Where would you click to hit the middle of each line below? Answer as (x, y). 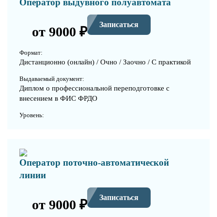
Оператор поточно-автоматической (94, 162)
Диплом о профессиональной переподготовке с (94, 88)
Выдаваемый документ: (52, 78)
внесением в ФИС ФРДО (58, 98)
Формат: (31, 52)
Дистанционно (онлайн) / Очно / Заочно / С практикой (105, 62)
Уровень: (32, 115)
